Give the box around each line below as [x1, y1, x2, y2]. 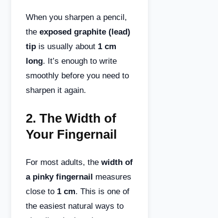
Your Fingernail [26, 127, 117, 142]
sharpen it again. [26, 86, 86, 95]
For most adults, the [26, 158, 101, 167]
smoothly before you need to [26, 71, 129, 80]
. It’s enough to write [43, 56, 117, 66]
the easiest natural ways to [26, 201, 124, 211]
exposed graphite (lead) [39, 27, 130, 36]
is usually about [36, 42, 98, 51]
